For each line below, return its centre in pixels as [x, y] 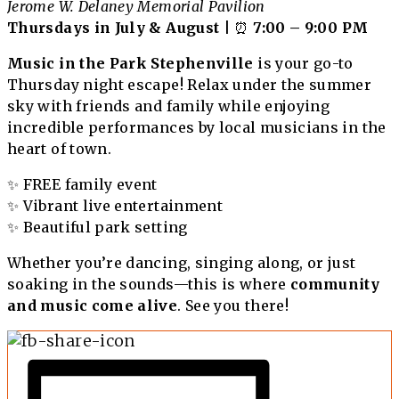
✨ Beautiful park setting [98, 227]
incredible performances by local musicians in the [197, 127]
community [335, 284]
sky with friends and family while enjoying [169, 106]
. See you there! [233, 305]
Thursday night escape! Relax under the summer [190, 85]
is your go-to [303, 63]
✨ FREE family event [82, 184]
